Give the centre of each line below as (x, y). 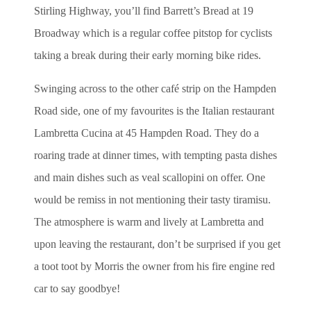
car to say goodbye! (77, 288)
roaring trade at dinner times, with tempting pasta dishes (155, 155)
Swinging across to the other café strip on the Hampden (155, 88)
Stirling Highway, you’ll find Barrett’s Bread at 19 (144, 10)
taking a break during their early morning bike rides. (148, 55)
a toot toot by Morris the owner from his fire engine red (154, 266)
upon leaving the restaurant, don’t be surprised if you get (157, 244)
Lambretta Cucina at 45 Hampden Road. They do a (146, 133)
